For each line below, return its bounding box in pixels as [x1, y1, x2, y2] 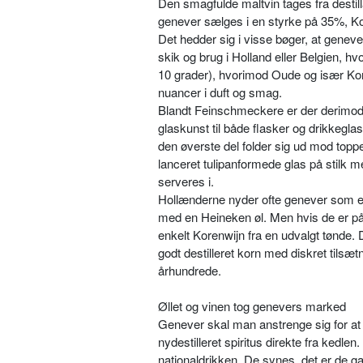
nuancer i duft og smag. [158, 83, 282, 101]
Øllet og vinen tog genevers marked [158, 297, 346, 315]
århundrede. [158, 262, 221, 280]
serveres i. [158, 173, 214, 190]
